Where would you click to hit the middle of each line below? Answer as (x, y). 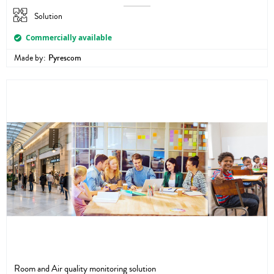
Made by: (30, 58)
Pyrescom (65, 58)
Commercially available (69, 38)
